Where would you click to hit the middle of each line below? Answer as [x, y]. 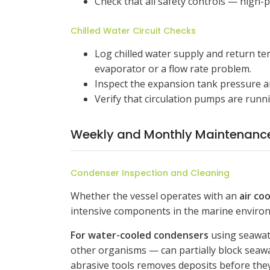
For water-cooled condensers [140, 235]
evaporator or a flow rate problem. [173, 69]
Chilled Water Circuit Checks [133, 31]
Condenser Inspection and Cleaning [150, 173]
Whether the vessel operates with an [155, 196]
